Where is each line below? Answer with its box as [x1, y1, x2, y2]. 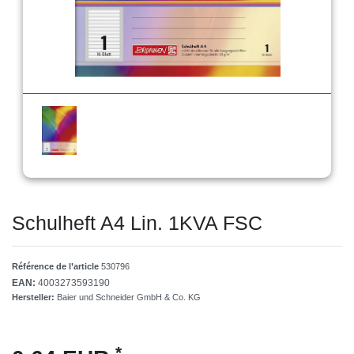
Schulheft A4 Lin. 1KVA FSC [12, 212, 262, 235]
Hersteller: [12, 292, 57, 303]
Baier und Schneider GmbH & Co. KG [57, 292, 201, 303]
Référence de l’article [12, 262, 101, 272]
